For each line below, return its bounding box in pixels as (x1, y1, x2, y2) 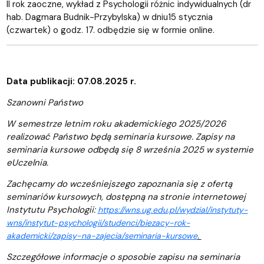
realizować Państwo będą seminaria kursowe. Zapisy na (6, 130, 235, 143)
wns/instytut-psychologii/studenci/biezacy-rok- (6, 217, 190, 228)
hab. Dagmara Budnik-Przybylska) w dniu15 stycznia (6, 11, 213, 23)
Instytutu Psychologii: (6, 203, 98, 216)
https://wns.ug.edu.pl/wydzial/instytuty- (97, 204, 248, 215)
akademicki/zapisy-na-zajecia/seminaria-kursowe (6, 230, 197, 241)
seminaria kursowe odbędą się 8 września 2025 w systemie (6, 143, 253, 156)
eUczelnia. (6, 156, 48, 169)
